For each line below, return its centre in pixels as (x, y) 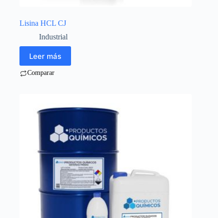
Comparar (41, 73)
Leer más (45, 56)
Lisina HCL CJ (43, 23)
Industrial (53, 37)
